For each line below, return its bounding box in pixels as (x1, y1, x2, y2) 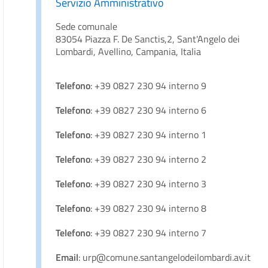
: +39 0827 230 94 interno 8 (90, 201, 207, 215)
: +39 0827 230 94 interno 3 (90, 176, 207, 191)
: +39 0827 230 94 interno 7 (90, 226, 207, 240)
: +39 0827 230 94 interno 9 (90, 78, 207, 93)
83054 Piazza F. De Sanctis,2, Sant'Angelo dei (56, 32, 240, 46)
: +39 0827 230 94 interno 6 (90, 103, 207, 117)
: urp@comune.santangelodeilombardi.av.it (78, 250, 251, 264)
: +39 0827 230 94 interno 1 (90, 127, 207, 142)
